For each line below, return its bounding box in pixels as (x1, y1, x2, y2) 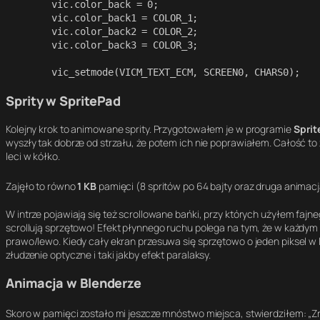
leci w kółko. (6, 149, 60, 163)
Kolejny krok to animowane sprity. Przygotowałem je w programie (6, 121, 294, 136)
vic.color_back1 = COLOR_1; (6, 11, 51, 24)
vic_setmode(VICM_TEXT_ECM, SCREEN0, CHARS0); (51, 66, 300, 78)
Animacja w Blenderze (6, 274, 141, 291)
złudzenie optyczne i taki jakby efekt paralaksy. (6, 247, 211, 261)
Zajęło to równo (6, 179, 78, 193)
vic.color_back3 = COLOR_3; (6, 39, 51, 51)
